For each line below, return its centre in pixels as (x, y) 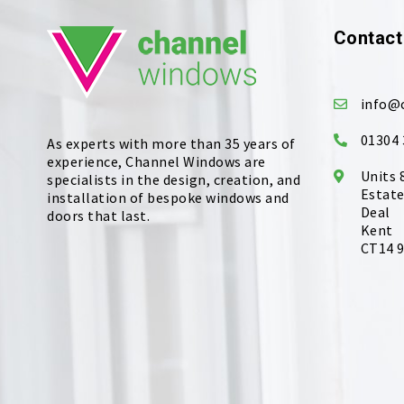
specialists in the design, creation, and (174, 179)
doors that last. (98, 215)
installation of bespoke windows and (168, 197)
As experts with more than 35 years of (171, 143)
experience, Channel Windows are (156, 161)
